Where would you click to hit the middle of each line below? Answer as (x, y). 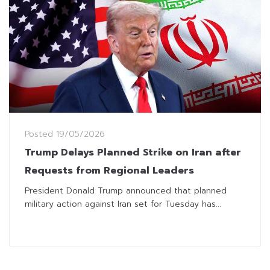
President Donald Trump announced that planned (126, 190)
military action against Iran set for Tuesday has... (123, 204)
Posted (40, 134)
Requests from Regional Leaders (109, 170)
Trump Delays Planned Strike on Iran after (133, 152)
